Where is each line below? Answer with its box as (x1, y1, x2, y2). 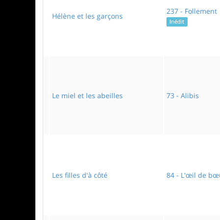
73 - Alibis (166, 91, 199, 100)
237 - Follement (166, 6, 217, 16)
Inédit (169, 18, 185, 25)
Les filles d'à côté (52, 170, 108, 180)
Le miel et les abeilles (52, 91, 123, 100)
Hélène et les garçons (52, 11, 123, 21)
